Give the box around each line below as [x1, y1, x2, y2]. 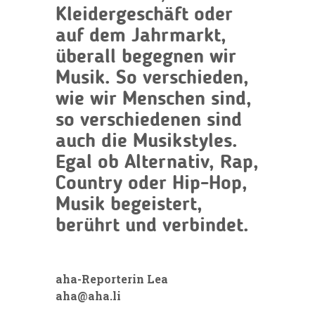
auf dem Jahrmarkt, [56, 26, 226, 46]
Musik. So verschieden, [56, 68, 249, 89]
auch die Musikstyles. [56, 131, 238, 152]
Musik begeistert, [56, 195, 202, 215]
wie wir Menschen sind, [56, 89, 252, 110]
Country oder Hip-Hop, [56, 174, 247, 194]
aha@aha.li [56, 288, 121, 303]
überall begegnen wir [56, 47, 236, 67]
